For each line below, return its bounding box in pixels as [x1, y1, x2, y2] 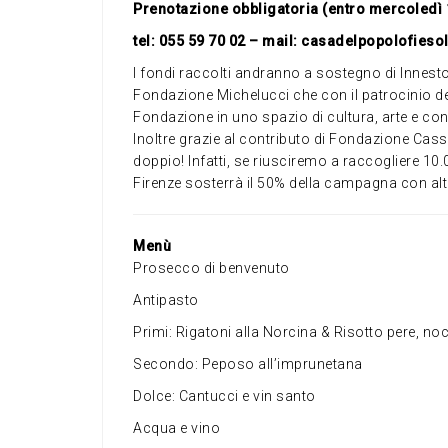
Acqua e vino [133, 420, 220, 437]
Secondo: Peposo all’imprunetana [133, 356, 363, 373]
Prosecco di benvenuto [133, 260, 290, 277]
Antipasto [133, 292, 199, 309]
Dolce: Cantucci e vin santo [133, 388, 316, 405]
